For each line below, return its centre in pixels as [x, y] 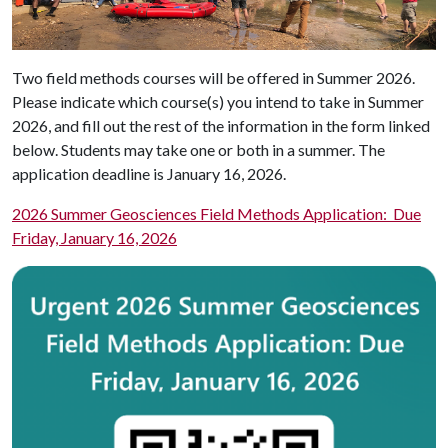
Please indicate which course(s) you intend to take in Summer [218, 101]
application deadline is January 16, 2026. [149, 173]
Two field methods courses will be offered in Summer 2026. [213, 77]
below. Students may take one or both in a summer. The [198, 149]
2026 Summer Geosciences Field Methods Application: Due [216, 213]
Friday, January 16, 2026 [94, 237]
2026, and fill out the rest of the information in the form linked [221, 125]
